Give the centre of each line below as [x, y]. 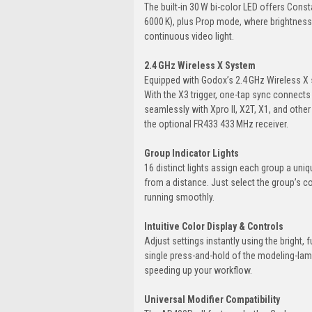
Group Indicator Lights [192, 153]
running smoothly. [179, 197]
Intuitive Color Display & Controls [214, 226]
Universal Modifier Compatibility [212, 299]
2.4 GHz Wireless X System [200, 65]
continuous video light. [189, 36]
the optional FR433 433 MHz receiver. [216, 124]
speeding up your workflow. [198, 270]
